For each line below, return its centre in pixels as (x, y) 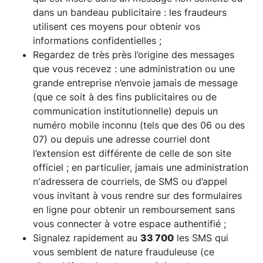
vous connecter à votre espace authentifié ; (129, 223)
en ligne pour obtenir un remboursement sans (134, 209)
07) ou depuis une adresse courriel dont (122, 139)
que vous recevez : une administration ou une (134, 68)
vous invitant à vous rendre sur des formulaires (137, 195)
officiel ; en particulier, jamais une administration (141, 167)
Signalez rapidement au (87, 237)
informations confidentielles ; (97, 40)
